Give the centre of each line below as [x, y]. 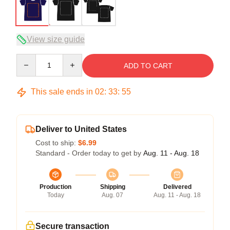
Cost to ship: [57, 143]
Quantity [30, 59]
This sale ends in [62, 92]
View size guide [56, 39]
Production [55, 187]
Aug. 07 [112, 195]
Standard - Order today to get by [89, 153]
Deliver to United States [81, 129]
